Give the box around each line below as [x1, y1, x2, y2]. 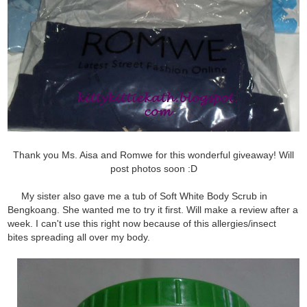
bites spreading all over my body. [8, 231, 151, 243]
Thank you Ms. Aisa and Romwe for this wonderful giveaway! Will [13, 149, 294, 160]
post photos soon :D [110, 162, 197, 174]
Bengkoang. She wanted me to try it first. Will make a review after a [8, 204, 299, 215]
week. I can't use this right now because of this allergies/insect [8, 217, 277, 229]
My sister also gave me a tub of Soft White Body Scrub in [8, 190, 268, 201]
